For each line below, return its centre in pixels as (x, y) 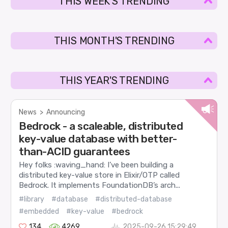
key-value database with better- (98, 138)
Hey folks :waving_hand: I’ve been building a (96, 165)
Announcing (66, 112)
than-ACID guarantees (75, 151)
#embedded (39, 211)
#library (32, 199)
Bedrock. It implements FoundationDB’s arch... (100, 186)
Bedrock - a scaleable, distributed (101, 126)
